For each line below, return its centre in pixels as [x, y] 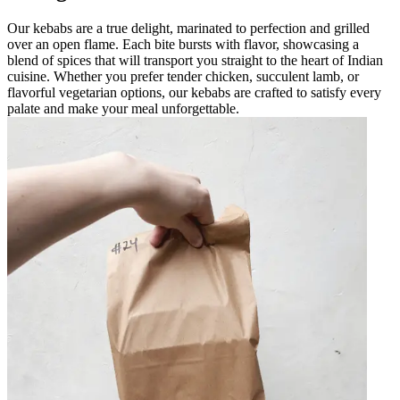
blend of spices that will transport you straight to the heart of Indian [195, 60]
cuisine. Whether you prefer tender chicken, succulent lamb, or [183, 76]
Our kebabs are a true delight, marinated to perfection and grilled [188, 28]
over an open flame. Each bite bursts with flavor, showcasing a [183, 44]
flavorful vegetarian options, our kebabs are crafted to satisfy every [194, 92]
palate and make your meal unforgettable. [123, 108]
